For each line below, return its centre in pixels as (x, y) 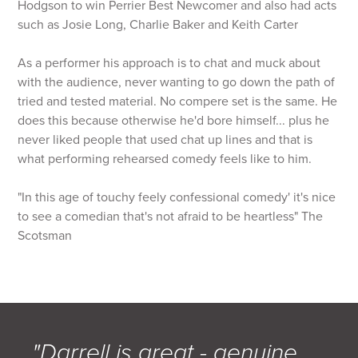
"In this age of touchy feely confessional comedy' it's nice (177, 197)
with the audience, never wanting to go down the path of (177, 82)
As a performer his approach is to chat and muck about (169, 63)
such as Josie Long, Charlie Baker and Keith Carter (158, 25)
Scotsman (45, 236)
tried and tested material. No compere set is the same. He (178, 101)
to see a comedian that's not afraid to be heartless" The (171, 217)
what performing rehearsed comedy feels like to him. (167, 159)
